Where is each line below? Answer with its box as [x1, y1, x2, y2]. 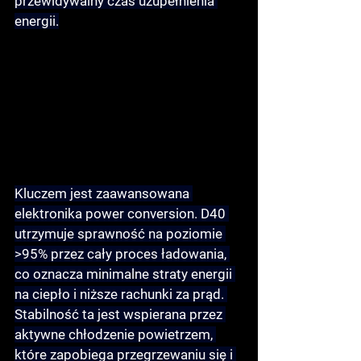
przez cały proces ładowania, [48, 246, 230, 263]
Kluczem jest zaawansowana [15, 185, 193, 202]
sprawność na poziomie [77, 226, 226, 243]
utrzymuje [15, 226, 77, 243]
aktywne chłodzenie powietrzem [15, 326, 210, 343]
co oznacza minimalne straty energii [15, 266, 235, 283]
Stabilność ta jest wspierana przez [15, 306, 226, 323]
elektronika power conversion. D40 [15, 205, 229, 222]
